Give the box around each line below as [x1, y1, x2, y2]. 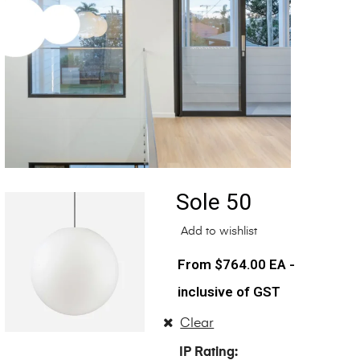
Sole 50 [175, 189, 252, 216]
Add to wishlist [177, 226, 257, 238]
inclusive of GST [177, 284, 280, 301]
